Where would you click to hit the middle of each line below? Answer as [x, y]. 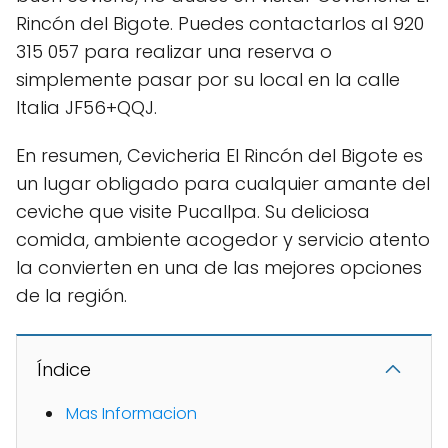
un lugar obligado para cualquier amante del [223, 183]
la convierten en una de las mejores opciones [219, 267]
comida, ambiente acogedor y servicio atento [223, 239]
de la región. [71, 295]
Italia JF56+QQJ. [86, 107]
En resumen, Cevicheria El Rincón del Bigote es [219, 155]
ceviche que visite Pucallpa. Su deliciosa [193, 211]
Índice [64, 369]
